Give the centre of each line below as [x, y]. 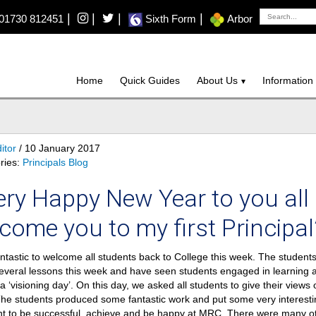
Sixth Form [169, 19]
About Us [217, 80]
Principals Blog [55, 162]
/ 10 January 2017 [59, 148]
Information [288, 80]
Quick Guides [150, 80]
